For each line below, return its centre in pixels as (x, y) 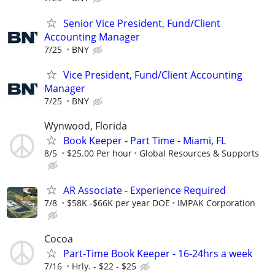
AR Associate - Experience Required (145, 190)
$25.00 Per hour (99, 153)
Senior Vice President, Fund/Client (142, 24)
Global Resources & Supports (199, 153)
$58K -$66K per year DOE (118, 203)
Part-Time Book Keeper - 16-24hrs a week (158, 253)
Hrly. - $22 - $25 (104, 266)
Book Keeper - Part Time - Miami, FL (145, 140)
